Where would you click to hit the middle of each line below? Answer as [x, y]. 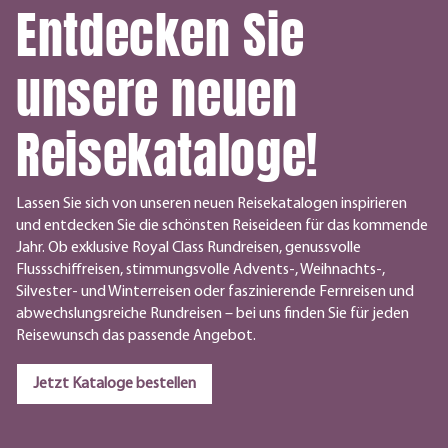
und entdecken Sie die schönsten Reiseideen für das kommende [222, 226]
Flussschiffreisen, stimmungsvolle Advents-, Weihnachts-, [200, 270]
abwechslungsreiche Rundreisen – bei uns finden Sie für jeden [212, 314]
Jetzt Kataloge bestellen [114, 384]
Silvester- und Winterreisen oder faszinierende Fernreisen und [215, 292]
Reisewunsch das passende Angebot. [136, 336]
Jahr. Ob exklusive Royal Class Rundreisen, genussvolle [188, 248]
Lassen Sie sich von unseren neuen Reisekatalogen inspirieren [211, 204]
